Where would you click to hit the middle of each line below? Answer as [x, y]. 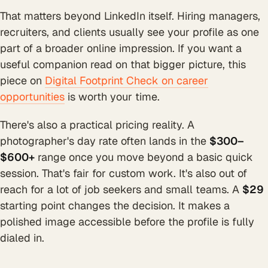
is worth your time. [112, 97]
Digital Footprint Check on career [127, 80]
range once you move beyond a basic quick [144, 157]
